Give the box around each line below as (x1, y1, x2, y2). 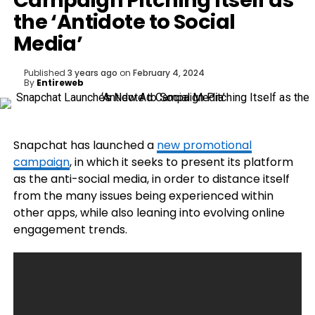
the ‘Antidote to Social (13, 8, 236, 36)
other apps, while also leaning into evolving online (13, 205, 285, 221)
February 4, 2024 (132, 67, 205, 79)
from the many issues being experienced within (13, 188, 274, 204)
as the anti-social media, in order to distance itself (13, 171, 290, 187)
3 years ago (67, 67, 117, 79)
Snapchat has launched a (13, 137, 157, 153)
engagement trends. (13, 221, 127, 238)
